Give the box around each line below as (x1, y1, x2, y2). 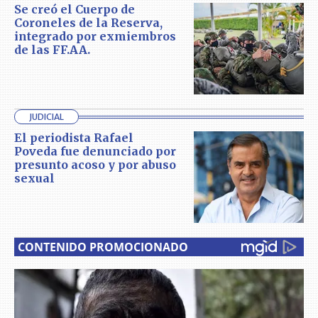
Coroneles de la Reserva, (14, 15, 163, 30)
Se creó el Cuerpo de (14, 1, 135, 16)
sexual (14, 171, 55, 186)
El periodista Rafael (14, 131, 133, 146)
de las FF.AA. (14, 42, 90, 57)
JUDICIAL (29, 111, 64, 123)
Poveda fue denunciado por (14, 144, 176, 159)
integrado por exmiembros (14, 28, 176, 43)
